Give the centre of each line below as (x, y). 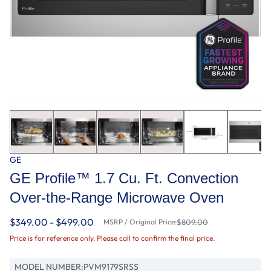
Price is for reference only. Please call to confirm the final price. (112, 238)
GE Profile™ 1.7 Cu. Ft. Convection (124, 178)
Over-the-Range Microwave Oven (117, 197)
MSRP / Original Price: (140, 221)
